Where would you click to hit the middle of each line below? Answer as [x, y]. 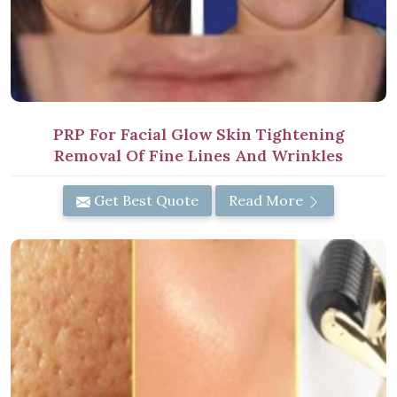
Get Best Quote [144, 201]
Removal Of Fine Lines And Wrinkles [198, 156]
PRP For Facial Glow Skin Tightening [198, 135]
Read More [268, 201]
